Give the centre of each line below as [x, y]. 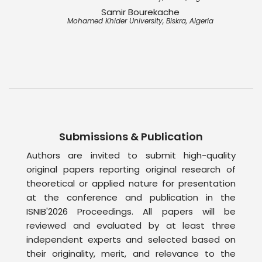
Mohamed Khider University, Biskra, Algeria [140, 21]
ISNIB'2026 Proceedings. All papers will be [131, 211]
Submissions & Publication [131, 136]
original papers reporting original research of [131, 169]
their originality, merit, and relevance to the [131, 253]
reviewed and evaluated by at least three [131, 225]
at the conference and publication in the [131, 197]
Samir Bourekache [140, 12]
